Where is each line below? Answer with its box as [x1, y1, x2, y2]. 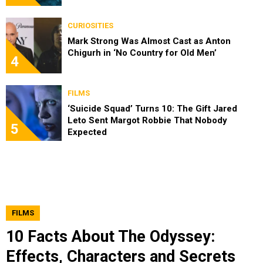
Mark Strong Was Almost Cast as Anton [68, 35, 231, 46]
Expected [68, 126, 107, 137]
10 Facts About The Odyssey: [6, 227, 215, 246]
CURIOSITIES [68, 21, 113, 30]
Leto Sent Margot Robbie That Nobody [68, 114, 227, 126]
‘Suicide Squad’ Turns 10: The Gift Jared [68, 103, 237, 114]
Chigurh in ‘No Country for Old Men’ [68, 47, 217, 58]
